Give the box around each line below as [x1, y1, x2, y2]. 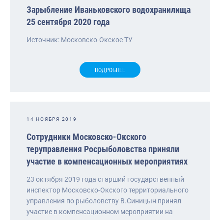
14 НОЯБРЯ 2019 [27, 116, 77, 122]
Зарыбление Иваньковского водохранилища [27, 4, 191, 15]
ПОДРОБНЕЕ [95, 66, 125, 74]
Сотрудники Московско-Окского [27, 131, 146, 142]
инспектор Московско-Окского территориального [27, 186, 189, 194]
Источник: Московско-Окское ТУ [27, 35, 133, 44]
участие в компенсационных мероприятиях [27, 156, 188, 166]
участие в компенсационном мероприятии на [27, 207, 173, 216]
